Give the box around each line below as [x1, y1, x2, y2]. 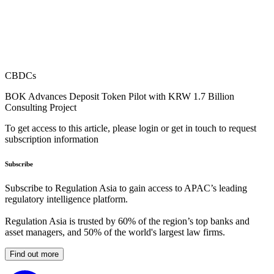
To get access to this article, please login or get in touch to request [5, 123, 256, 134]
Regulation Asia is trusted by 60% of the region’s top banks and [5, 216, 250, 227]
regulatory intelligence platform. [5, 194, 128, 205]
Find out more [10, 250, 59, 259]
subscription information [5, 134, 98, 145]
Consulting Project [5, 102, 76, 113]
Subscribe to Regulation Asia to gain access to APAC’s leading [5, 183, 247, 194]
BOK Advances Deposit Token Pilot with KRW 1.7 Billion [5, 91, 234, 102]
